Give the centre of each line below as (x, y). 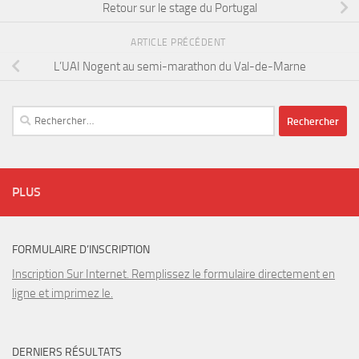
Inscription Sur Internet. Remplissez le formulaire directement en (173, 274)
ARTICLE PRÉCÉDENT (179, 43)
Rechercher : (42, 115)
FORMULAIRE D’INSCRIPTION (81, 250)
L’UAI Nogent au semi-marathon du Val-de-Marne (179, 66)
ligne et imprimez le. (63, 294)
